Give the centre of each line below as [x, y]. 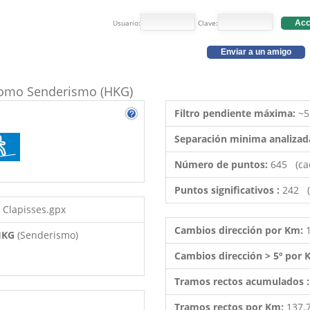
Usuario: [127, 23]
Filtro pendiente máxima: [236, 113]
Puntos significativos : [228, 190]
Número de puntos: [222, 164]
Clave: [208, 23]
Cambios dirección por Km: [240, 230]
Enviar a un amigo [256, 52]
